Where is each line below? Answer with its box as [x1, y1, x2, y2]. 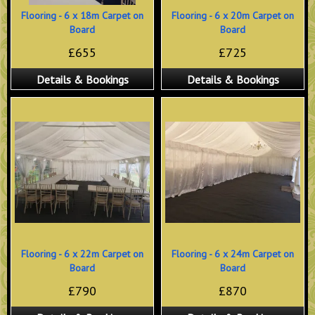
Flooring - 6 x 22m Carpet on [21, 247, 143, 261]
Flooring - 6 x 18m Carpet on [21, 9, 143, 22]
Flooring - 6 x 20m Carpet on [172, 9, 294, 22]
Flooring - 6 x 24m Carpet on [172, 247, 294, 261]
